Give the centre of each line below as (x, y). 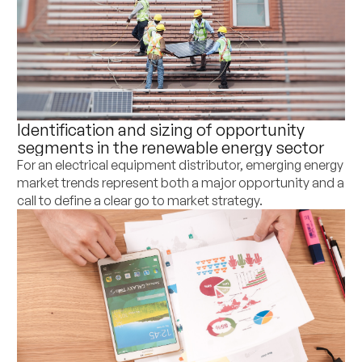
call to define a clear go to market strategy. (140, 201)
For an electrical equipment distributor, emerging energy (181, 165)
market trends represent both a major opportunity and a (181, 183)
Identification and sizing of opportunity (161, 130)
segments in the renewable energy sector (171, 147)
